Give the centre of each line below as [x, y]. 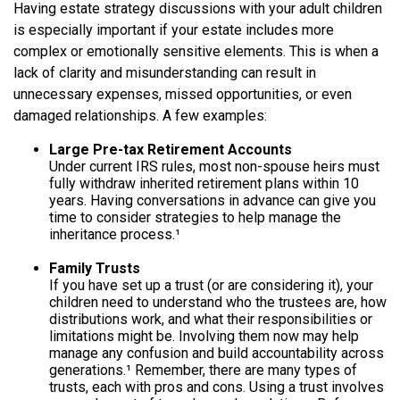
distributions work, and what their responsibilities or [211, 320]
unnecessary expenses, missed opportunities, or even [183, 95]
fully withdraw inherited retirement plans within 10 [204, 184]
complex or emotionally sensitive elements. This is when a [196, 52]
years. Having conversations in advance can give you [212, 201]
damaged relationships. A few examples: [140, 116]
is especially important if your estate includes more [174, 30]
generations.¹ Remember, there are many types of [203, 371]
